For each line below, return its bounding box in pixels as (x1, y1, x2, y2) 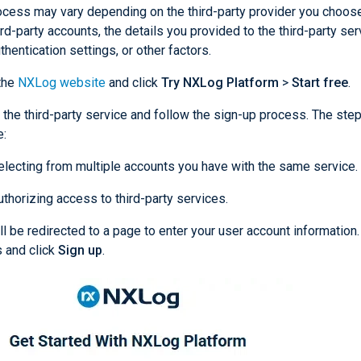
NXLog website (18, 75, 106, 91)
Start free (292, 75, 348, 91)
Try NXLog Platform (161, 75, 279, 91)
